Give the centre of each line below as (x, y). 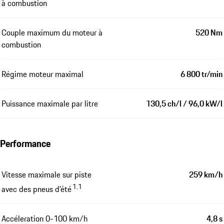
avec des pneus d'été (36, 189)
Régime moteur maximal (42, 74)
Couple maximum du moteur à (52, 32)
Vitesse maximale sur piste (46, 174)
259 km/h (206, 174)
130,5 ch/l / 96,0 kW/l (184, 103)
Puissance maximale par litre (50, 103)
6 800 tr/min (201, 74)
